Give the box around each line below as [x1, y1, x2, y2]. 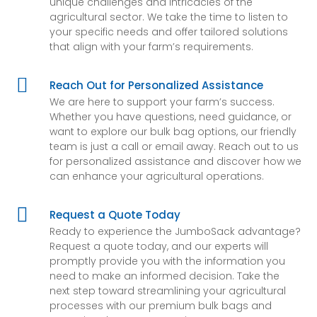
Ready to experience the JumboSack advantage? [49, 224, 301, 238]
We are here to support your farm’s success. [49, 95, 275, 109]
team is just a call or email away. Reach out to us [49, 139, 299, 154]
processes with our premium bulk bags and [49, 299, 272, 313]
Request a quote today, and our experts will [49, 239, 268, 253]
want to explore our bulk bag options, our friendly [49, 125, 296, 139]
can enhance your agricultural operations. [49, 169, 264, 183]
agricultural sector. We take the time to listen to [49, 10, 288, 24]
